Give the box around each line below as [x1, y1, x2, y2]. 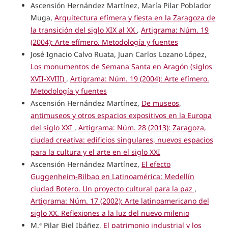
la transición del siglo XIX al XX [30, 24, 137, 35]
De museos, [141, 98, 181, 108]
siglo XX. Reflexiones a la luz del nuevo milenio [30, 208, 189, 218]
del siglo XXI [30, 122, 74, 132]
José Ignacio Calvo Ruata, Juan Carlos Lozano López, [30, 49, 207, 59]
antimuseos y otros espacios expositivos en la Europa [30, 110, 212, 120]
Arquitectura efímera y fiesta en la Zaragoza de [54, 12, 215, 22]
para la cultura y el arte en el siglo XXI [30, 147, 160, 157]
